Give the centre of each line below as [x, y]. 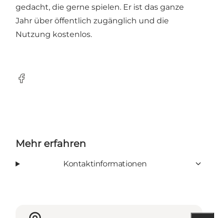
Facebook [34, 83]
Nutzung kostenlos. [54, 34]
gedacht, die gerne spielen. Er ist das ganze [100, 7]
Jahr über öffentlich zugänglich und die [92, 20]
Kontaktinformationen [105, 163]
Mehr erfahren [51, 143]
